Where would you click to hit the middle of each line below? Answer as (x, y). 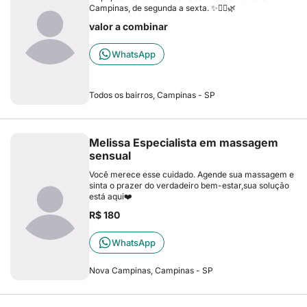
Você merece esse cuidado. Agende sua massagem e (192, 174)
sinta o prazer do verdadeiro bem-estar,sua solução (189, 185)
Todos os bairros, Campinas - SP (152, 95)
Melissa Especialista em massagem (184, 143)
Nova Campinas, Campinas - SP (151, 270)
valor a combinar (128, 26)
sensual (110, 156)
